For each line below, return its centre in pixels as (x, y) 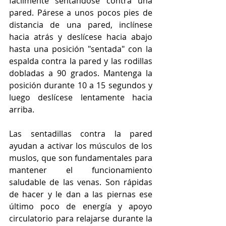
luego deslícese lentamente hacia (81, 97)
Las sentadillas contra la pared (81, 133)
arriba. (23, 109)
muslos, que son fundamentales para (81, 158)
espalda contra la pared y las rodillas (81, 61)
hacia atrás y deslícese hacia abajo (81, 37)
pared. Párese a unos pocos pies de (81, 12)
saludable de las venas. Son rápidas (81, 182)
